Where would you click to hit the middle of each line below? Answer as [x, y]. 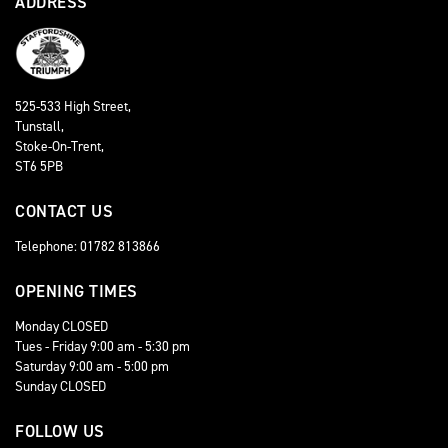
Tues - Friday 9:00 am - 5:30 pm [102, 345]
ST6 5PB [39, 165]
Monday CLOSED [61, 325]
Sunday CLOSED [60, 385]
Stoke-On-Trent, [59, 145]
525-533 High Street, [73, 105]
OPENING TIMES [76, 290]
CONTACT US [64, 210]
